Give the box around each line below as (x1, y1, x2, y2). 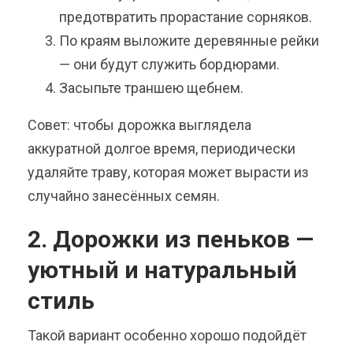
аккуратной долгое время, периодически (28, 140, 295, 158)
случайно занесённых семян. (28, 188, 220, 205)
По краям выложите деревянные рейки (59, 32, 319, 50)
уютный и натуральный (28, 256, 297, 284)
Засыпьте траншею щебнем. (59, 80, 243, 97)
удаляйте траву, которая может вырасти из (28, 164, 309, 181)
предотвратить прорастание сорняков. (59, 9, 312, 26)
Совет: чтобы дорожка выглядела (28, 117, 251, 134)
